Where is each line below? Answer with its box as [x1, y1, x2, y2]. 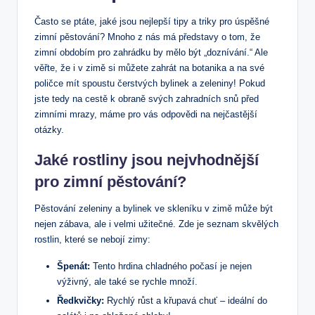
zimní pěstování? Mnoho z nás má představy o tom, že [34, 31, 260, 42]
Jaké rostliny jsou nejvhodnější [34, 150, 259, 169]
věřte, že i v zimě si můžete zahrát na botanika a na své [34, 62, 264, 73]
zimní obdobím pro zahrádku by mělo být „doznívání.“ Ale [34, 46, 268, 58]
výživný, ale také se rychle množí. [57, 276, 198, 287]
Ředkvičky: [57, 295, 104, 306]
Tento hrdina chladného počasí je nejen [90, 260, 252, 271]
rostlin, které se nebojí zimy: [34, 233, 150, 245]
